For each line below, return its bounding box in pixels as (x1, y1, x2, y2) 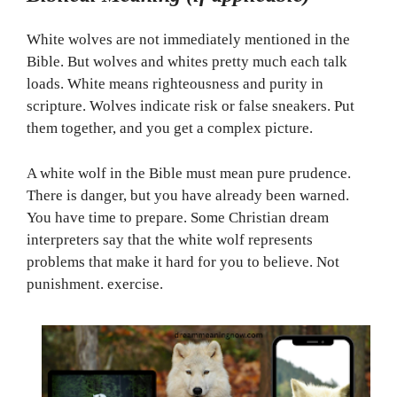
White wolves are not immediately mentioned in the (27, 31, 350, 49)
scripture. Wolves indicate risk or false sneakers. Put (27, 97, 354, 115)
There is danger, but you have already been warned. (27, 186, 349, 204)
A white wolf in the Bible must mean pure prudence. (27, 164, 351, 182)
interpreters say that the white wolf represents (27, 230, 313, 248)
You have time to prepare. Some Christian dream (27, 208, 329, 226)
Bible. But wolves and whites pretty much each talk (27, 53, 347, 71)
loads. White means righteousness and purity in (27, 75, 323, 93)
